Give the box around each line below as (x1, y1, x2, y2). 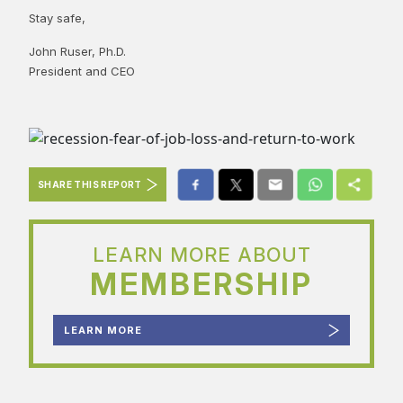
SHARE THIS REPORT (38, 179, 142, 191)
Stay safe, (29, 10, 85, 25)
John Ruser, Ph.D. (29, 43, 126, 58)
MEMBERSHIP (90, 266, 313, 303)
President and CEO (29, 63, 135, 78)
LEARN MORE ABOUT (92, 243, 311, 267)
